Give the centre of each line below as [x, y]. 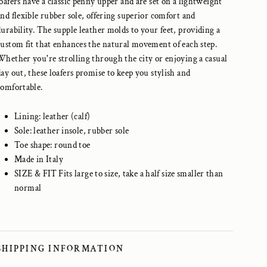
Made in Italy [39, 159]
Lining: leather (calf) [52, 117]
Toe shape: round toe [52, 145]
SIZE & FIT [36, 174]
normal [28, 188]
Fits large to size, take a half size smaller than [141, 174]
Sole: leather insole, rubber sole [72, 131]
